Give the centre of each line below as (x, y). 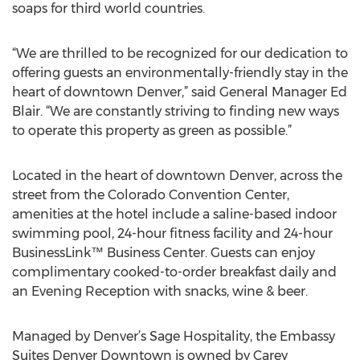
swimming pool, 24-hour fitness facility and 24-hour (172, 233)
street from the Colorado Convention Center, (151, 195)
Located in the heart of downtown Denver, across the (177, 176)
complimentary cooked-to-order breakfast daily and (174, 272)
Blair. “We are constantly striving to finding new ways (176, 111)
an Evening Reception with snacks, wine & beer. (160, 291)
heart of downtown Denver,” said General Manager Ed (180, 92)
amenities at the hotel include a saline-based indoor (174, 214)
